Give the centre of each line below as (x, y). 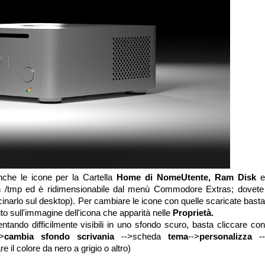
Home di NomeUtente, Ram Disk (189, 177)
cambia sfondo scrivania (63, 236)
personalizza (229, 236)
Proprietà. (193, 213)
